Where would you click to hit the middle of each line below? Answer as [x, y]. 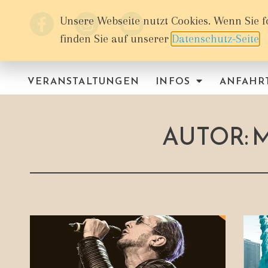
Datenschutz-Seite [215, 39]
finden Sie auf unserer [116, 39]
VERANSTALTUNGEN [84, 80]
